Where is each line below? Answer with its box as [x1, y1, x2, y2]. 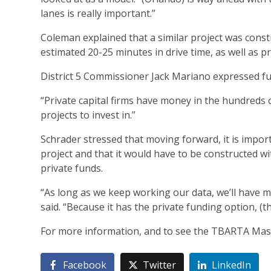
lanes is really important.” [41, 7, 155, 21]
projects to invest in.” [41, 108, 135, 122]
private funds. [41, 162, 103, 175]
